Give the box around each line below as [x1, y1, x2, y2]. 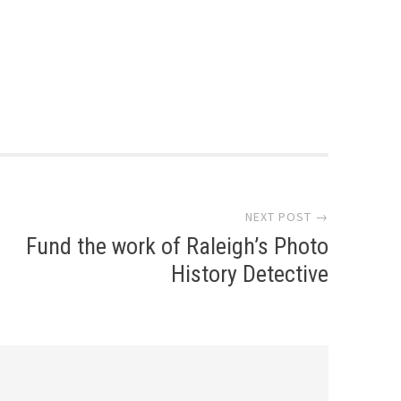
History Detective [171, 260, 329, 288]
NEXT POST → [245, 209, 329, 226]
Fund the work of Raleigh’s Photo [26, 233, 329, 260]
